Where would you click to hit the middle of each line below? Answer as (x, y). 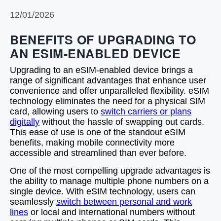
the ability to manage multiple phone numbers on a (109, 181)
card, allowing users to (55, 111)
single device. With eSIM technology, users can (103, 191)
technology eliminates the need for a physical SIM (108, 101)
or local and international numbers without (111, 212)
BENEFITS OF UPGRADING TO (103, 39)
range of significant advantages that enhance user (108, 80)
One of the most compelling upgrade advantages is (110, 171)
